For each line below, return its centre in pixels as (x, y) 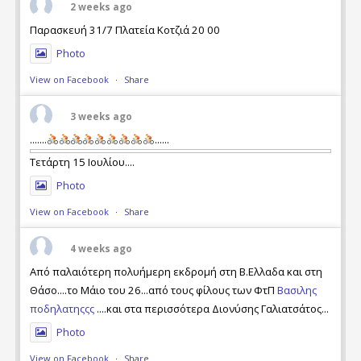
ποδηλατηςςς (62, 309)
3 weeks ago (101, 116)
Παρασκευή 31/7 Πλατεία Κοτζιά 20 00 (205, 30)
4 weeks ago (101, 248)
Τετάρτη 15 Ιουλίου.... (103, 162)
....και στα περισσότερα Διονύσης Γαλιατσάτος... (211, 309)
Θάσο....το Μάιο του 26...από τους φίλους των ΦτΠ (153, 290)
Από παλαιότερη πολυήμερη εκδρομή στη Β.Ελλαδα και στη (176, 272)
